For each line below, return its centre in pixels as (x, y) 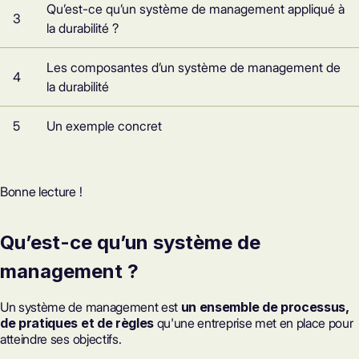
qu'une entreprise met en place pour (254, 323)
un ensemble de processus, (265, 307)
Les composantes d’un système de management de (194, 67)
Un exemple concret (104, 126)
